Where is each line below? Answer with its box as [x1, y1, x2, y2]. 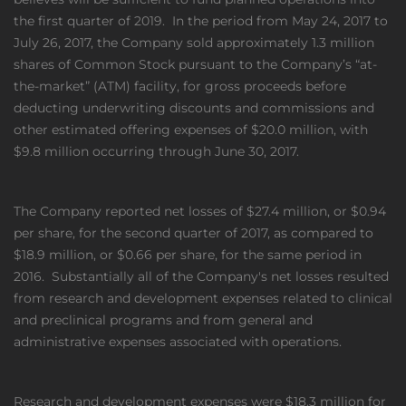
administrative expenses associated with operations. [14, 333, 342, 350]
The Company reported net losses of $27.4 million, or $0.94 [14, 203, 386, 219]
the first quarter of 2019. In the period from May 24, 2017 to [14, 13, 388, 29]
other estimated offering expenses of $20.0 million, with [14, 121, 368, 138]
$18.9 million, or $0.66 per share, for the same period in [14, 246, 362, 263]
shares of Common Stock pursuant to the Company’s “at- [14, 56, 377, 72]
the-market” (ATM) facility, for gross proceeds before [14, 78, 346, 94]
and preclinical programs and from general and [14, 312, 313, 328]
